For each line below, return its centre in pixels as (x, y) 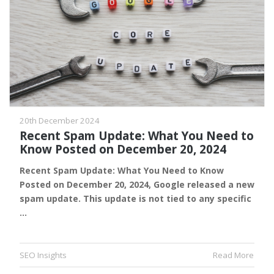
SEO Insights (43, 255)
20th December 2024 (60, 121)
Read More (233, 255)
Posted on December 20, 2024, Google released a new (137, 185)
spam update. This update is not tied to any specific (135, 199)
